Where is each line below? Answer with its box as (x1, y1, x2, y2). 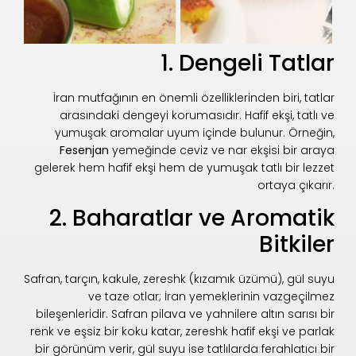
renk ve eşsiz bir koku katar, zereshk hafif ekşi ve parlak (30, 323, 335, 340)
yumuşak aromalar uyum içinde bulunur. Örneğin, (55, 124, 335, 141)
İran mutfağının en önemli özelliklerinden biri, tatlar (53, 89, 335, 106)
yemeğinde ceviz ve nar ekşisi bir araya (109, 141, 335, 158)
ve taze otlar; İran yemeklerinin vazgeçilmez (88, 288, 335, 305)
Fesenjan (60, 141, 110, 158)
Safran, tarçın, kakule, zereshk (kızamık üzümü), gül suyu (24, 271, 335, 288)
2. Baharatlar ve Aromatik (49, 203, 335, 234)
